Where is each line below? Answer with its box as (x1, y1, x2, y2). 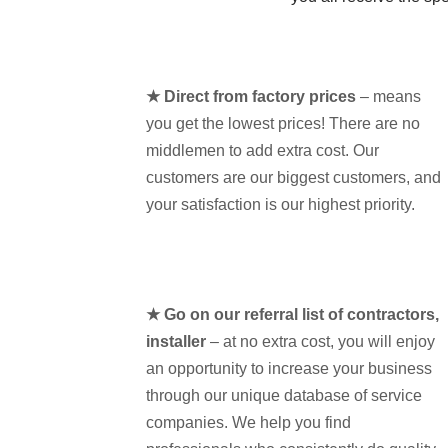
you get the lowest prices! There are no (145, 114, 420, 132)
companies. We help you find (145, 413, 351, 431)
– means (355, 87, 421, 105)
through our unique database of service (145, 386, 422, 404)
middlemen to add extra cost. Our (145, 141, 379, 159)
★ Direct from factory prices (145, 87, 356, 105)
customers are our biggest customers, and (145, 168, 441, 186)
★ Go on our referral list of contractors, (145, 305, 439, 323)
